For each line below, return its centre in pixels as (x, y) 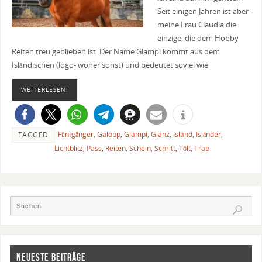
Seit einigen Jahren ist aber (203, 12)
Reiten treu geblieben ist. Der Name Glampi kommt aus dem (116, 52)
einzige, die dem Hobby (198, 39)
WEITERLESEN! (44, 89)
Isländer (208, 134)
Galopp (108, 134)
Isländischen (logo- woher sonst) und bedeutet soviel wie (110, 65)
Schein (140, 148)
